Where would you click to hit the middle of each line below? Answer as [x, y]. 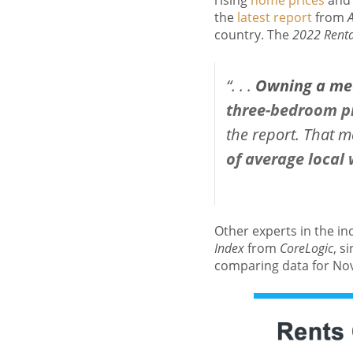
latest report [275, 18]
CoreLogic [307, 249]
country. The [253, 35]
